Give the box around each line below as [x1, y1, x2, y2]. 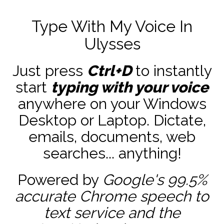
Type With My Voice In [31, 17, 192, 35]
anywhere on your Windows [17, 95, 206, 112]
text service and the [43, 204, 180, 221]
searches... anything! [42, 144, 181, 162]
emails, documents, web [28, 128, 195, 145]
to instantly [131, 62, 212, 79]
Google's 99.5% [102, 171, 207, 188]
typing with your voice [51, 78, 208, 96]
